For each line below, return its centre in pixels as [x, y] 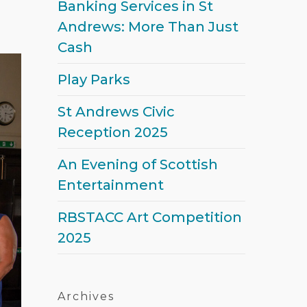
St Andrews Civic [108, 112]
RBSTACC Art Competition [142, 217]
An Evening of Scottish [130, 164]
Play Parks [86, 79]
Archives [78, 296]
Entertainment [103, 185]
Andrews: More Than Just [140, 27]
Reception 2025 [105, 132]
